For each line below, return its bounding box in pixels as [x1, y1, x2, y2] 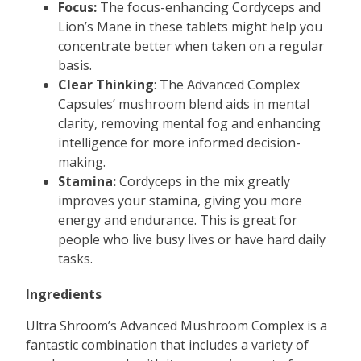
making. [58, 153, 106, 172]
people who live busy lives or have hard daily [58, 230, 326, 249]
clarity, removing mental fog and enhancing [58, 114, 322, 133]
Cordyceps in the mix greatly [116, 172, 291, 191]
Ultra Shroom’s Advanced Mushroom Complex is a [26, 316, 328, 334]
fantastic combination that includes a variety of [26, 335, 309, 354]
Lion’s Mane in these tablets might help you [58, 18, 323, 36]
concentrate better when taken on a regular [58, 37, 325, 56]
